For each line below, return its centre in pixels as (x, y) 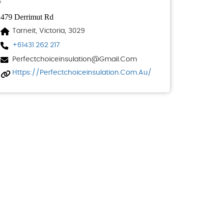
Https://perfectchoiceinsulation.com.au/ (82, 73)
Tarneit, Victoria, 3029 (49, 31)
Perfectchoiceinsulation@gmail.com (75, 60)
